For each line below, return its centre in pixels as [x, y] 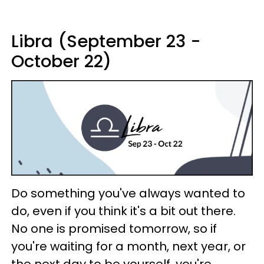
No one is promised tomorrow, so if [114, 229]
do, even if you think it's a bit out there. [123, 211]
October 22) [61, 61]
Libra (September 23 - [106, 41]
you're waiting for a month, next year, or [128, 247]
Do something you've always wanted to [128, 194]
